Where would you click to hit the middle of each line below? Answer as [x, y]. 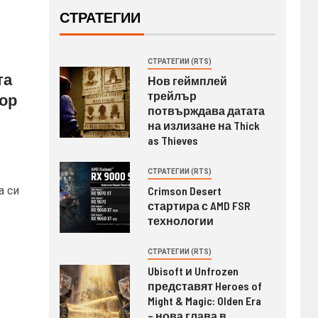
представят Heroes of [204, 286]
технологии [181, 220]
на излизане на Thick [203, 125]
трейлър [172, 95]
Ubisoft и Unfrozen [193, 271]
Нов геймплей [187, 81]
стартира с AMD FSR [199, 205]
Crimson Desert [184, 191]
